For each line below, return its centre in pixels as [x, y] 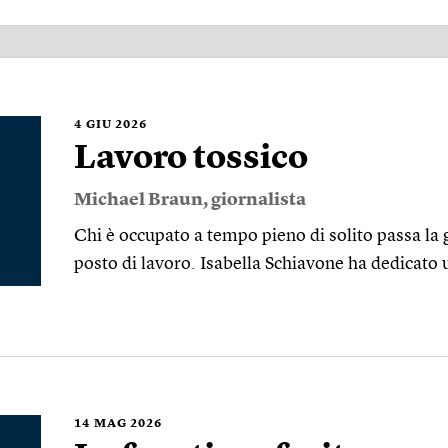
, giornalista [254, 199]
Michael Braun [138, 199]
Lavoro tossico [191, 158]
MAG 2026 [128, 423]
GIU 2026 [116, 124]
